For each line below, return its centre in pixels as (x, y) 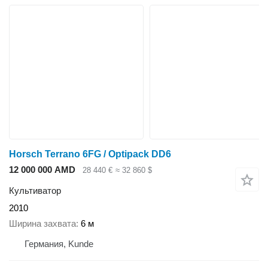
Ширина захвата (42, 224)
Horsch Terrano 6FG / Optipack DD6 (90, 154)
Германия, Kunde (59, 244)
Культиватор (35, 190)
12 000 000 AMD (42, 170)
